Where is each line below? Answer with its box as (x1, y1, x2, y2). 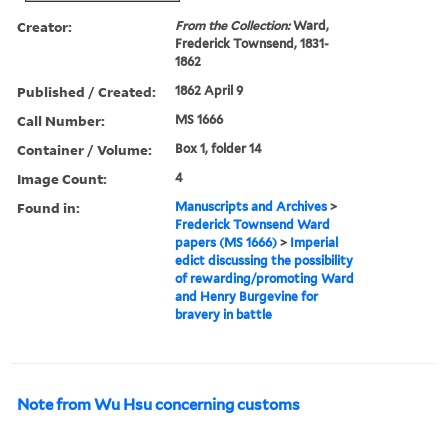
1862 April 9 (175, 82, 244, 98)
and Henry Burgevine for (175, 288, 319, 304)
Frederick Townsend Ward (175, 216, 331, 232)
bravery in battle (175, 306, 273, 322)
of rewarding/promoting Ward (175, 270, 355, 286)
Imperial (290, 234, 339, 250)
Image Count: (17, 168, 107, 188)
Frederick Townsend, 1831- (175, 35, 330, 51)
